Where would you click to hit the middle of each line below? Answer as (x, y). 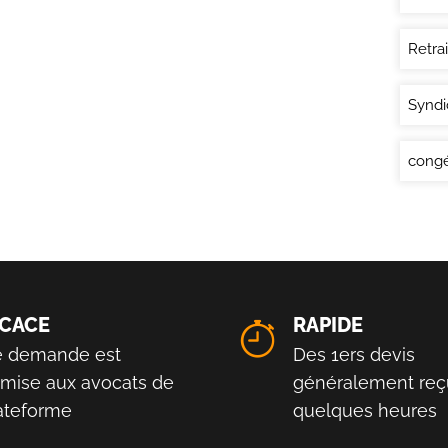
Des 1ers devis (354, 354)
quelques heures (365, 410)
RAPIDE (328, 325)
